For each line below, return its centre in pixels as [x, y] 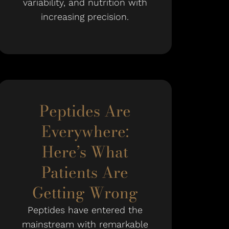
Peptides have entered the [85, 210]
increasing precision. [85, 17]
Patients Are [85, 172]
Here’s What [85, 152]
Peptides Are [85, 111]
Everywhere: [85, 131]
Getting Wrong [85, 193]
